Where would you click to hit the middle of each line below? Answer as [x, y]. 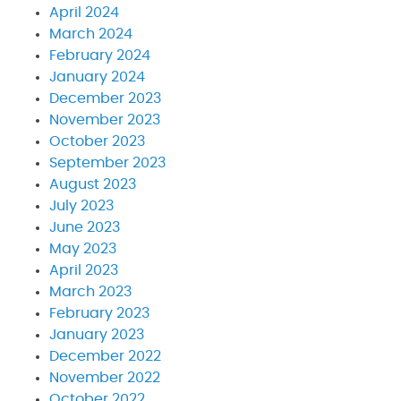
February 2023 [99, 313]
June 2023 [85, 227]
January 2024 [97, 77]
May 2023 [83, 248]
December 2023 [105, 98]
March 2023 [90, 291]
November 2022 [105, 377]
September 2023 [107, 162]
